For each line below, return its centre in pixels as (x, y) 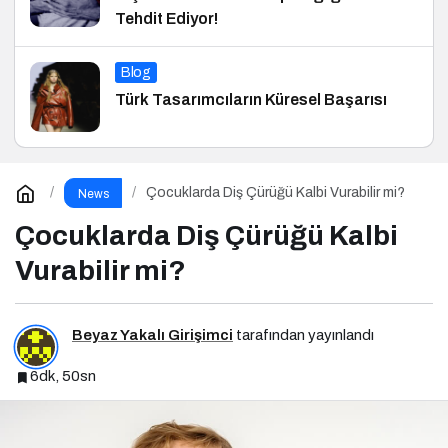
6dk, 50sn (63, 376)
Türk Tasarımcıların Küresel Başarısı (251, 99)
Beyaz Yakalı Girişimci (152, 335)
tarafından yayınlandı (303, 335)
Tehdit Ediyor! (166, 18)
